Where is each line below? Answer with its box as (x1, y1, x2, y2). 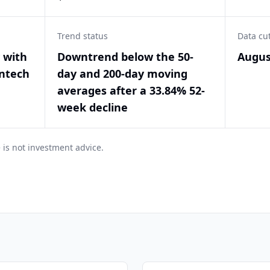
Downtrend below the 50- (57, 49, 194, 64)
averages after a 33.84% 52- (57, 83, 206, 98)
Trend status (57, 30, 108, 42)
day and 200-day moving (57, 66, 188, 81)
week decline (57, 100, 128, 115)
